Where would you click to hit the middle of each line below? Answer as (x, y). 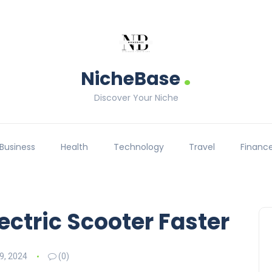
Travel (202, 147)
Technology (138, 147)
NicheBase (131, 79)
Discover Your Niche (136, 98)
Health (74, 147)
